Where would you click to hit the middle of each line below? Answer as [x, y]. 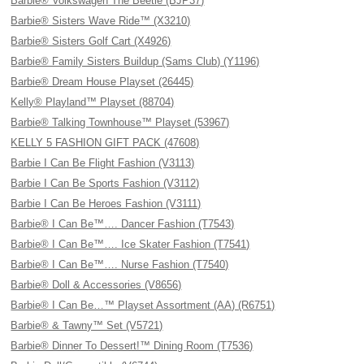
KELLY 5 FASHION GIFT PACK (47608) [105, 143]
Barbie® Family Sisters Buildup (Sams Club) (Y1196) [135, 61]
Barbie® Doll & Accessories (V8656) [96, 285]
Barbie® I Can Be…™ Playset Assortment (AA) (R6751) [143, 305]
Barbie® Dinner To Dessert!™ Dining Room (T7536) [132, 346]
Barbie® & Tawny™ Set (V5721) [87, 325]
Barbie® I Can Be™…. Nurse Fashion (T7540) [120, 264]
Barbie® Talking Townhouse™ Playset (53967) [120, 122]
